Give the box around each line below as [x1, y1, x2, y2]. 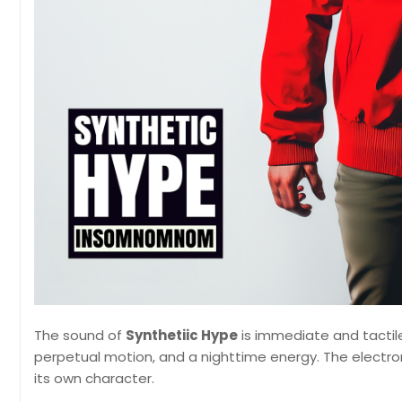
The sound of [34, 326, 126, 345]
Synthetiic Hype [126, 326, 238, 345]
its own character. [34, 369, 154, 388]
